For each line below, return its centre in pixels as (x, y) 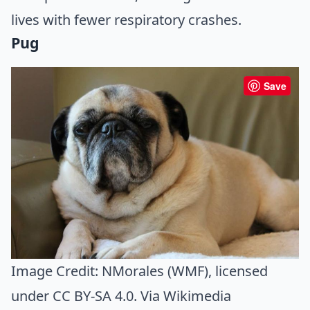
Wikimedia (197, 295)
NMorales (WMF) (155, 271)
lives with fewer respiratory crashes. (126, 19)
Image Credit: (56, 271)
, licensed (238, 271)
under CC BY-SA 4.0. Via (87, 295)
